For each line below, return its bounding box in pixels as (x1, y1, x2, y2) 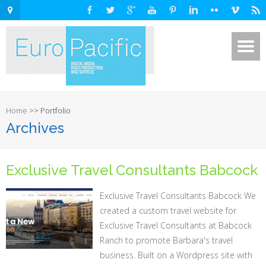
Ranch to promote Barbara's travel (100, 235, 233, 246)
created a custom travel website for (100, 205, 237, 216)
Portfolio (40, 105, 71, 116)
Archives (6, 119, 64, 137)
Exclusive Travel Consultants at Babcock (100, 220, 252, 231)
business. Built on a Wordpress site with (100, 249, 253, 261)
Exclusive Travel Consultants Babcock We (100, 190, 256, 201)
